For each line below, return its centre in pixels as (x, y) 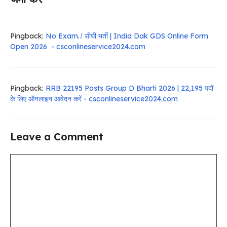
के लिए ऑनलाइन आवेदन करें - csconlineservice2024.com (94, 99)
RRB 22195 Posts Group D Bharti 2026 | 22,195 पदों (129, 88)
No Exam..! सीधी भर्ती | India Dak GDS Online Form (127, 36)
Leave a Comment (57, 136)
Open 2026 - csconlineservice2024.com (78, 46)
